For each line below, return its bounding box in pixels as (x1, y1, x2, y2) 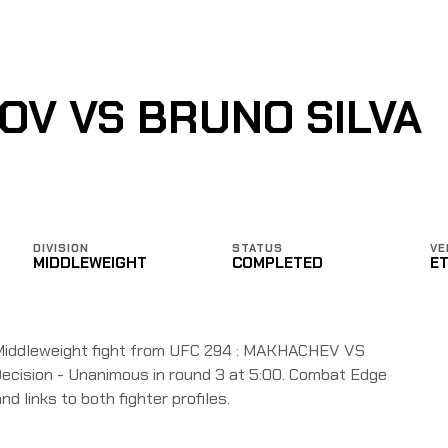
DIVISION (32, 240, 89, 255)
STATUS (231, 240, 283, 255)
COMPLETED (231, 252, 323, 273)
